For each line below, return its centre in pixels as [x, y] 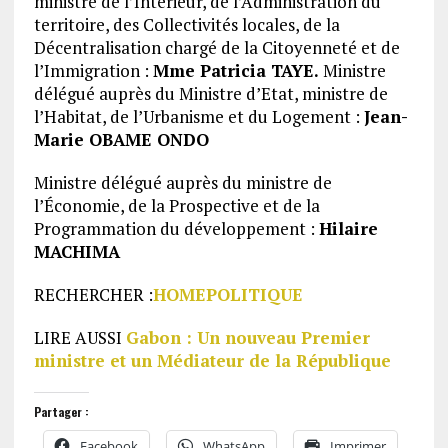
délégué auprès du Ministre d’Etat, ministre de [210, 93]
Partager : [61, 411]
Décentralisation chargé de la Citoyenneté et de [216, 47]
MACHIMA [76, 251]
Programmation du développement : [176, 228]
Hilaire [348, 228]
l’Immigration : [93, 70]
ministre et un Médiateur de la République [212, 360]
